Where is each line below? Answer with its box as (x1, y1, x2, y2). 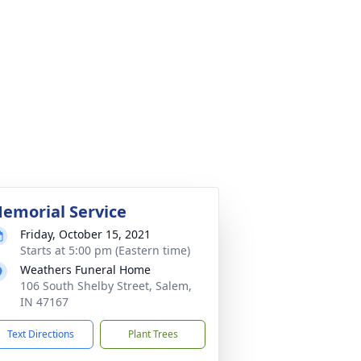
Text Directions (7, 327, 74, 341)
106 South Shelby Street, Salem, (20, 278, 192, 293)
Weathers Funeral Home (20, 262, 151, 277)
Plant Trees (127, 327, 178, 341)
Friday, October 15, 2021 (20, 226, 151, 242)
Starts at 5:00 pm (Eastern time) (20, 243, 190, 258)
